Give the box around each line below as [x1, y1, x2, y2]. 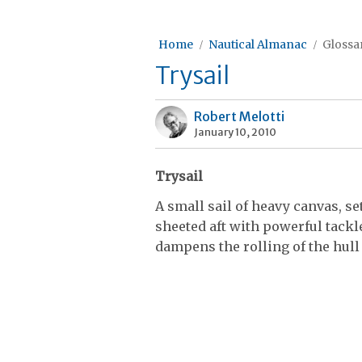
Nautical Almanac [208, 37, 307, 52]
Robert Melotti [194, 108, 284, 124]
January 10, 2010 [194, 125, 276, 138]
